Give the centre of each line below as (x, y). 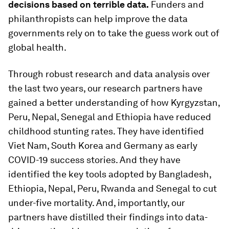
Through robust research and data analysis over (109, 74)
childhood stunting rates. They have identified (106, 131)
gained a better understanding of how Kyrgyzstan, (114, 102)
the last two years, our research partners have (105, 88)
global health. (37, 47)
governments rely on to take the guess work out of (114, 33)
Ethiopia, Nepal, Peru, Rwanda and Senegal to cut (112, 188)
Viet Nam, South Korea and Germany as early (103, 145)
